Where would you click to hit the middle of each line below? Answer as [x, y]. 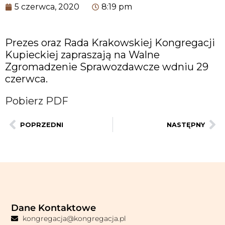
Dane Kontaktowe [54, 208]
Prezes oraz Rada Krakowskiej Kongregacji [110, 43]
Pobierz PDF [37, 101]
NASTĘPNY [186, 125]
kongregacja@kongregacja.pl [74, 218]
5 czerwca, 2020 [47, 7]
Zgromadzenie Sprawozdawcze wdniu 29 [107, 67]
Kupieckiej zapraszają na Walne [82, 55]
